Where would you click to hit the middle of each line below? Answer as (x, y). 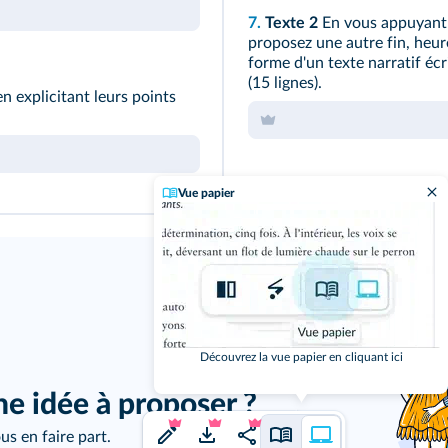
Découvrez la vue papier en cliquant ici (301, 356)
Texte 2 (291, 23)
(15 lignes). (285, 83)
